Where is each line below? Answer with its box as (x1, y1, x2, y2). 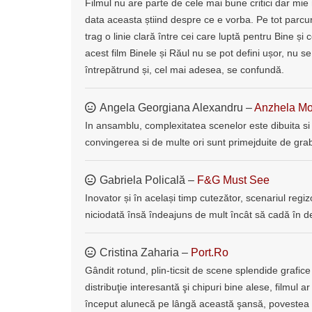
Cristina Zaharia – (100, 246, 191, 258)
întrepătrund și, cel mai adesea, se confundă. (85, 63, 284, 75)
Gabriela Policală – (100, 173, 197, 186)
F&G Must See (197, 173, 270, 186)
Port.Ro (191, 246, 228, 258)
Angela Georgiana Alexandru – (100, 101, 254, 114)
